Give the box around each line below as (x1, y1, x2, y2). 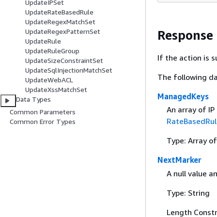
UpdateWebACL (25, 76, 73, 84)
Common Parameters (10, 108, 76, 116)
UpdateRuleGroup (25, 46, 79, 55)
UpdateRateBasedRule (25, 8, 93, 16)
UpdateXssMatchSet (25, 85, 87, 94)
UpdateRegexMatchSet (25, 17, 95, 26)
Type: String (166, 187, 210, 198)
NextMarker (157, 155, 201, 165)
